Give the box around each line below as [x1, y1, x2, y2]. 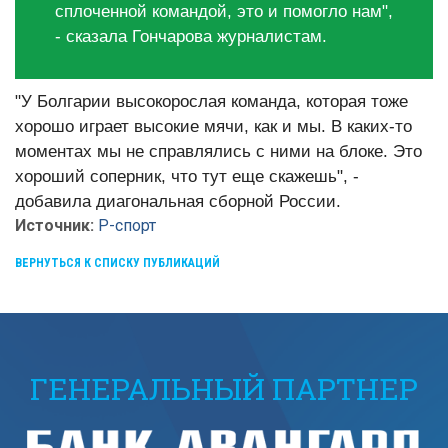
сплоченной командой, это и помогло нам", [55, 2, 393, 21]
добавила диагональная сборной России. [15, 192, 341, 211]
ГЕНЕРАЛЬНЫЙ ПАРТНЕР [30, 369, 418, 408]
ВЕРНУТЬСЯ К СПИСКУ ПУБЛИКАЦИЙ [15, 256, 220, 270]
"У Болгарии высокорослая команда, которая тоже [15, 92, 408, 111]
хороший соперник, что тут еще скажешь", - [15, 167, 359, 186]
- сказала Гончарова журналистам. [55, 27, 327, 46]
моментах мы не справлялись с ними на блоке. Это [15, 142, 422, 161]
